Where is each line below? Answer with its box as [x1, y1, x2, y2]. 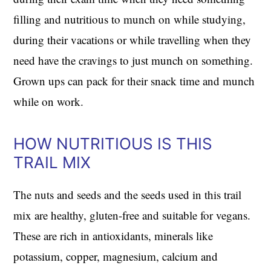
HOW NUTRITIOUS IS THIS [13, 134, 213, 153]
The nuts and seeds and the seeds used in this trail [13, 186, 242, 202]
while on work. [13, 93, 84, 109]
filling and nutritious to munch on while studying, [13, 11, 246, 27]
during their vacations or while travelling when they [13, 31, 252, 47]
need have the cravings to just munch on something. [13, 52, 253, 68]
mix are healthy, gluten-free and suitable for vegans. [13, 207, 251, 223]
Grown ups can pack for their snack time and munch [13, 73, 255, 88]
